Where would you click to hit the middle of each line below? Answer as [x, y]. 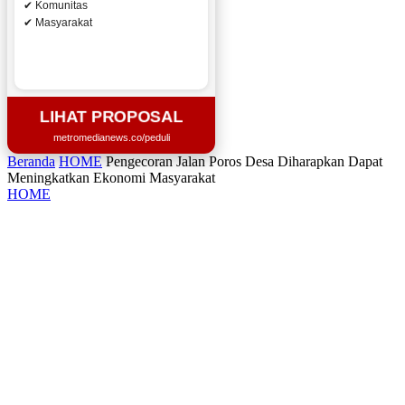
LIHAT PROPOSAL [111, 117]
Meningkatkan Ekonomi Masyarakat [111, 178]
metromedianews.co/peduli [111, 137]
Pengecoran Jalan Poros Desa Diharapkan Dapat [244, 161]
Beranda [31, 161]
